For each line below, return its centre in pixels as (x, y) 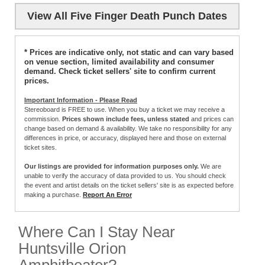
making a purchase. (54, 195)
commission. (43, 119)
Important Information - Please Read (81, 100)
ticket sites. (41, 148)
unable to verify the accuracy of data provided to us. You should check (125, 176)
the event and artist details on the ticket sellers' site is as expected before (129, 185)
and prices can (211, 119)
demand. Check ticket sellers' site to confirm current (120, 72)
